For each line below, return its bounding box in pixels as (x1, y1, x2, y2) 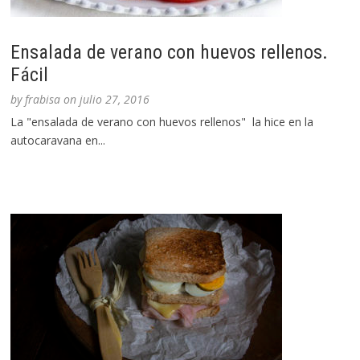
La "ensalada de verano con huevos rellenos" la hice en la (10, 114, 314, 130)
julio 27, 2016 (80, 92, 150, 108)
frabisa (25, 92, 61, 108)
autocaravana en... (10, 133, 106, 149)
